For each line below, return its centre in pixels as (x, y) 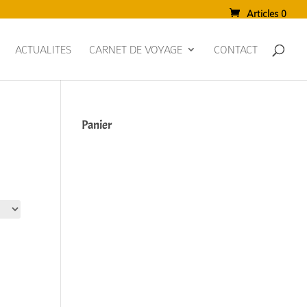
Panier (97, 125)
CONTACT (236, 50)
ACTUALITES (43, 50)
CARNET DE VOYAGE (136, 50)
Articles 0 (267, 14)
